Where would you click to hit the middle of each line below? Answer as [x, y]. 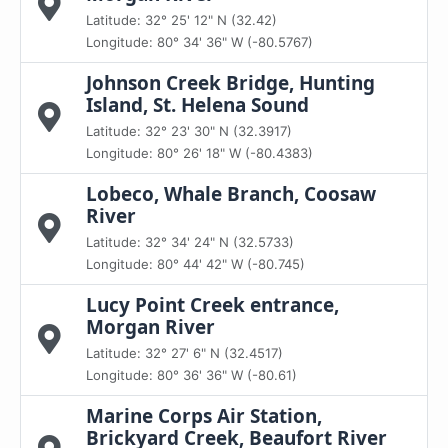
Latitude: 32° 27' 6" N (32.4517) [184, 353]
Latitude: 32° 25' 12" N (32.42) [181, 20]
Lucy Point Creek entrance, [212, 305]
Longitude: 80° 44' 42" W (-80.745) [195, 264]
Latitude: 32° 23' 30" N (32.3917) [189, 131]
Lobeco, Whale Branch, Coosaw [231, 194]
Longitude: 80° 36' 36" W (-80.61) [191, 375]
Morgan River [150, 327]
